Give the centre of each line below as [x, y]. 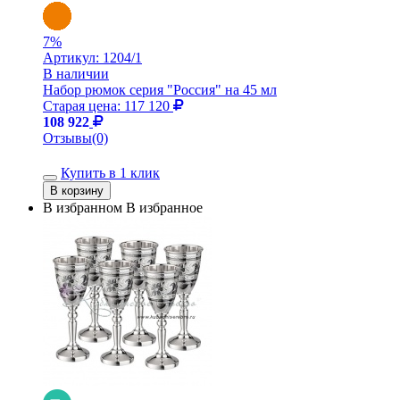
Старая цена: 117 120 [108, 105]
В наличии [76, 73]
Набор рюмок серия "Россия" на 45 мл [160, 89]
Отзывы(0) [75, 137]
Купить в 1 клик [110, 172]
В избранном [83, 207]
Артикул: [73, 57]
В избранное [164, 207]
